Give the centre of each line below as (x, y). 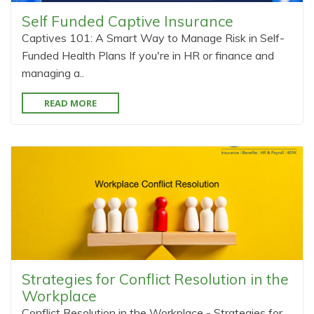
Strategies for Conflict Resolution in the (155, 279)
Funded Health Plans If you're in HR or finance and (148, 55)
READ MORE (70, 103)
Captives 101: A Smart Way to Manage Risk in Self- (153, 38)
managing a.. (53, 73)
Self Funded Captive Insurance (128, 21)
